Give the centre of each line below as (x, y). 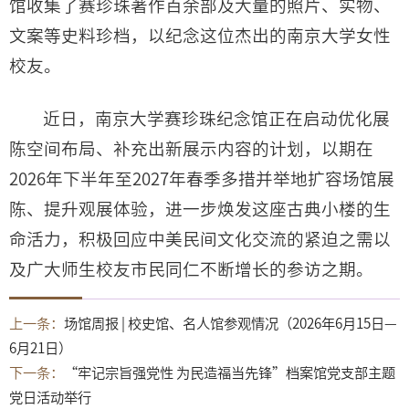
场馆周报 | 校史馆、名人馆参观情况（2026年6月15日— (231, 324)
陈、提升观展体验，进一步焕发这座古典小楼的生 (200, 210)
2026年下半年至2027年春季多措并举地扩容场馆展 (202, 179)
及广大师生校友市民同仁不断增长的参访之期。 (191, 270)
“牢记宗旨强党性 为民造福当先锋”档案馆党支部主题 (230, 373)
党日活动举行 (50, 398)
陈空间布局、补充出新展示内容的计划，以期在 (191, 149)
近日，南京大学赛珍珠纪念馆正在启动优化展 (217, 119)
